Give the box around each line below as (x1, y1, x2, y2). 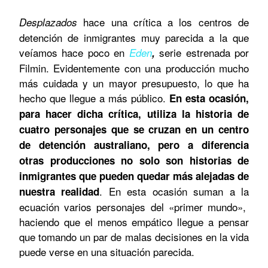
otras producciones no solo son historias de (19, 153, 249, 168)
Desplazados (19, 15, 77, 30)
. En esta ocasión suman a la (99, 184, 249, 199)
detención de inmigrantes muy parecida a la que (19, 30, 249, 45)
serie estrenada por (159, 45, 249, 60)
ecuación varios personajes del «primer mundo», (19, 199, 249, 215)
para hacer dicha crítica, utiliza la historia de (19, 106, 249, 121)
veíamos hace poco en (19, 45, 125, 60)
